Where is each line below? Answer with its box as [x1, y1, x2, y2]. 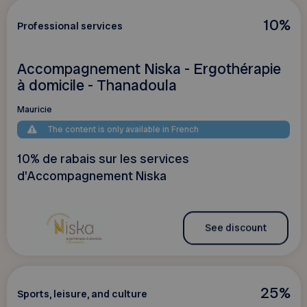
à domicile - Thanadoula [16, 75, 177, 95]
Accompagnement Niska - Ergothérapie [16, 58, 281, 79]
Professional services [16, 19, 123, 34]
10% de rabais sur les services [16, 150, 189, 167]
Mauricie [16, 103, 52, 115]
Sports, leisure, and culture [16, 286, 147, 301]
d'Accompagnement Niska [16, 167, 167, 184]
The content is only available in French [48, 123, 199, 135]
